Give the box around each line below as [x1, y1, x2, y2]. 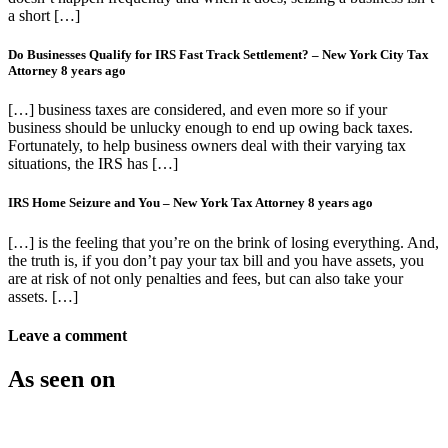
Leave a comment [8, 326, 127, 344]
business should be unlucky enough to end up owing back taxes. [8, 119, 413, 137]
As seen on [8, 366, 115, 393]
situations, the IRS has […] [8, 155, 178, 173]
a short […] [8, 6, 80, 24]
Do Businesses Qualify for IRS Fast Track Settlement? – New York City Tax [8, 47, 429, 63]
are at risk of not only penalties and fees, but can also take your [8, 269, 403, 287]
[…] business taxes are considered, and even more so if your [8, 101, 387, 119]
